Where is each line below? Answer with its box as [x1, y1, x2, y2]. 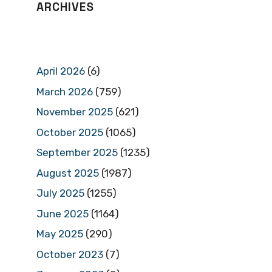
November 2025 [36, 106, 113, 118]
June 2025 [36, 207, 89, 220]
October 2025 [36, 126, 103, 138]
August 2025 [36, 166, 99, 179]
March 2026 [36, 85, 93, 98]
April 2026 [36, 65, 85, 78]
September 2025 [36, 146, 118, 159]
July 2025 [36, 187, 84, 200]
